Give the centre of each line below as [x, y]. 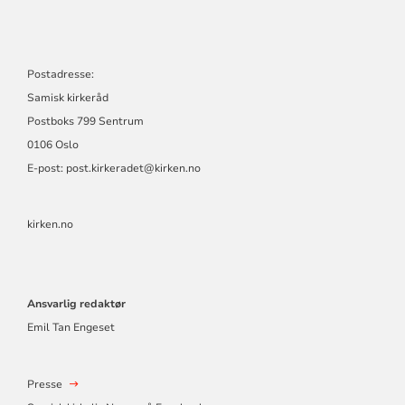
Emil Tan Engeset [71, 328]
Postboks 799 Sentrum [85, 122]
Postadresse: [60, 75]
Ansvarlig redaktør [76, 304]
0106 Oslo [52, 145]
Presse [44, 385]
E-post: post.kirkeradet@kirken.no [113, 169]
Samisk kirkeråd [67, 98]
